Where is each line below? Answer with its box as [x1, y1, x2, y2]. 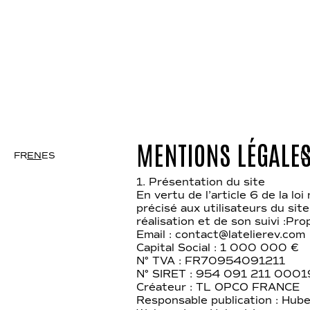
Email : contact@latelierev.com [136, 228, 305, 241]
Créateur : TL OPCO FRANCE [136, 281, 300, 293]
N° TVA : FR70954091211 [136, 255, 285, 267]
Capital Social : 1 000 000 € [136, 241, 299, 254]
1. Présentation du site [136, 176, 265, 188]
